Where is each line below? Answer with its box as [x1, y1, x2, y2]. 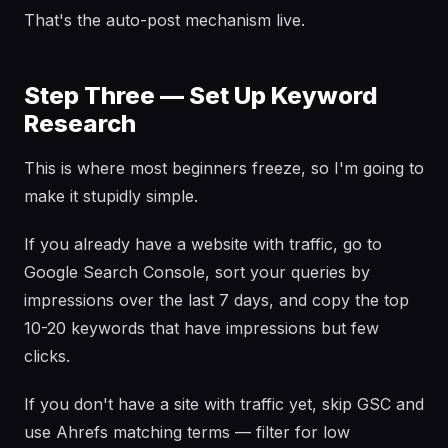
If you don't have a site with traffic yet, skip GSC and [24, 394, 424, 414]
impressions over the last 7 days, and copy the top [24, 290, 409, 310]
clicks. [24, 346, 70, 366]
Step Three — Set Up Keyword [24, 81, 378, 110]
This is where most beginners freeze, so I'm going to [24, 158, 424, 178]
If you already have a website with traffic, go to [24, 234, 382, 254]
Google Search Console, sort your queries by [24, 262, 370, 282]
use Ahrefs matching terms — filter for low [24, 422, 350, 442]
